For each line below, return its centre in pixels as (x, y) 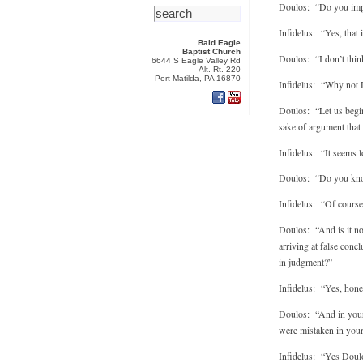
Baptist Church (211, 51)
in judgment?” (305, 263)
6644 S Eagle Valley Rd (196, 60)
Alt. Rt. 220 (220, 69)
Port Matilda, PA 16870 (198, 78)
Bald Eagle (219, 43)
